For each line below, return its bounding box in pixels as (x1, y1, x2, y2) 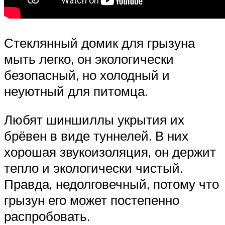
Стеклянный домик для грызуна (4, 34, 195, 51)
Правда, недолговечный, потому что (4, 176, 219, 192)
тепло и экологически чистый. (4, 160, 183, 176)
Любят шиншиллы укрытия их (4, 111, 184, 128)
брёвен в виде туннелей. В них (4, 128, 188, 144)
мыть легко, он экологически (4, 50, 174, 67)
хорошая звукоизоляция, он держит (4, 144, 216, 160)
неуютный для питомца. (4, 82, 148, 99)
